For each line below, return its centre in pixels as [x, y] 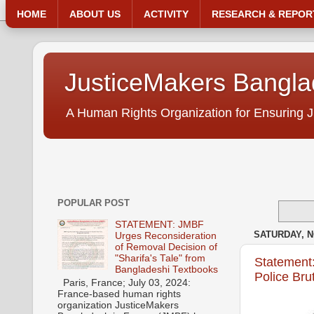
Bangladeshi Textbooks [167, 270]
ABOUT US [95, 14]
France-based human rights [119, 294]
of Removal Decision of [166, 247]
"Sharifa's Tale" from [161, 259]
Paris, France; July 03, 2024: [124, 282]
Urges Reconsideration [166, 236]
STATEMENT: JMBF [160, 225]
